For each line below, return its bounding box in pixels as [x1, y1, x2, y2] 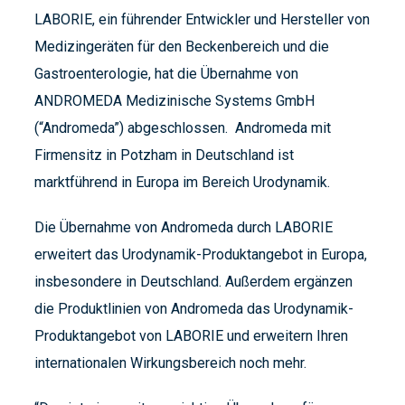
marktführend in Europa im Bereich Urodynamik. [34, 174, 330, 192]
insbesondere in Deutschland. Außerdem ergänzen [34, 273, 353, 291]
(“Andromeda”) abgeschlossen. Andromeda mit [34, 119, 331, 137]
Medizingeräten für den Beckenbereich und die [34, 38, 329, 56]
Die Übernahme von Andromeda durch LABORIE [34, 219, 333, 237]
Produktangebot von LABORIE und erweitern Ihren [34, 327, 348, 345]
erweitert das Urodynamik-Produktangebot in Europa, [34, 246, 367, 264]
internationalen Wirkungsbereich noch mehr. [34, 354, 306, 372]
